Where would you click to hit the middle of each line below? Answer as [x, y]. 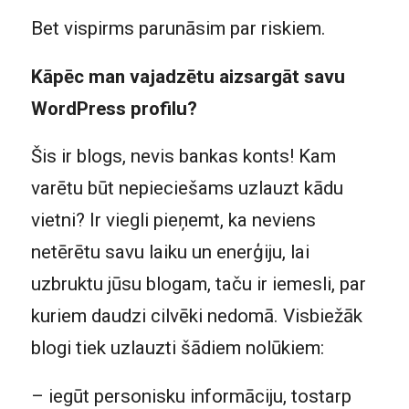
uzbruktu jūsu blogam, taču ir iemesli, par [198, 284]
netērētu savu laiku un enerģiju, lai [170, 252]
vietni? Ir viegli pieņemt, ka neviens [173, 220]
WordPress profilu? [114, 108]
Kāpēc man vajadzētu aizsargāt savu [188, 76]
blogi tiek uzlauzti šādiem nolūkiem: [177, 348]
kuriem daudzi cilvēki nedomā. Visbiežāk [196, 316]
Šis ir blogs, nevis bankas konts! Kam [183, 157]
